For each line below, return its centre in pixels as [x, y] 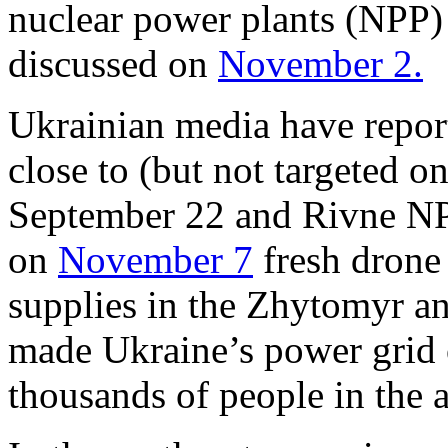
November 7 [155, 259]
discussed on [113, 63]
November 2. [320, 63]
